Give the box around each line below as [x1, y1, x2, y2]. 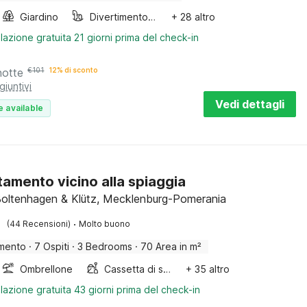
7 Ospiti [34, 241, 70, 252]
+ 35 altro [186, 263, 230, 275]
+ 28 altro [171, 11, 216, 23]
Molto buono [79, 219, 131, 229]
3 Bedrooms [77, 241, 133, 252]
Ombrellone [20, 263, 73, 275]
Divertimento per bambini [148, 11, 156, 23]
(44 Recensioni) [7, 219, 71, 229]
